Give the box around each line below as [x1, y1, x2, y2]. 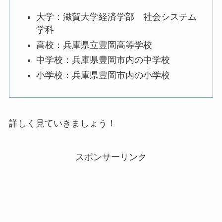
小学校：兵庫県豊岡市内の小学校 [36, 70, 170, 80]
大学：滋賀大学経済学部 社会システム [36, 12, 197, 22]
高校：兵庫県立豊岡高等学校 [36, 40, 152, 50]
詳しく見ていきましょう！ [8, 118, 116, 128]
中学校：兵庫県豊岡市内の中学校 [36, 55, 170, 65]
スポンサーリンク [75, 152, 147, 162]
